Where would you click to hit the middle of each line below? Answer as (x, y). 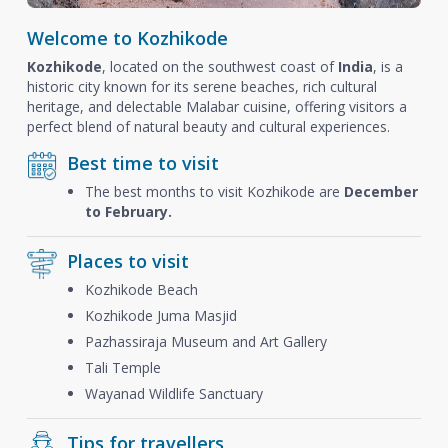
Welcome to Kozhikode (127, 38)
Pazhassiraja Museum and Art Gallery (205, 341)
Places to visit (127, 261)
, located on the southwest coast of (219, 66)
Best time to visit (142, 163)
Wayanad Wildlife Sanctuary (173, 393)
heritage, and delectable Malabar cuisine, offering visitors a (216, 106)
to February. (128, 211)
